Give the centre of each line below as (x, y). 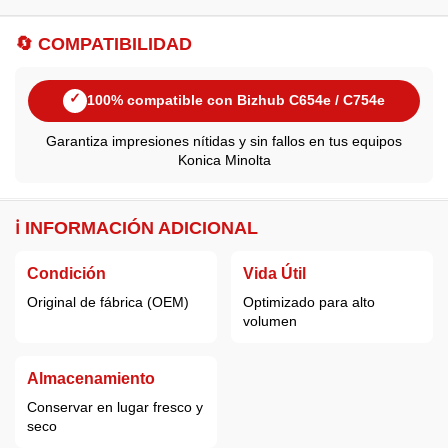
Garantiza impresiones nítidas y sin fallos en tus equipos (224, 140)
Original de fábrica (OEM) (108, 301)
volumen (269, 320)
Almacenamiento (91, 378)
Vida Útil (274, 273)
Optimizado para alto (308, 301)
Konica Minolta (224, 159)
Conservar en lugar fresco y (115, 406)
